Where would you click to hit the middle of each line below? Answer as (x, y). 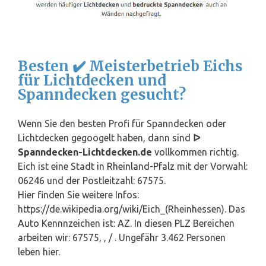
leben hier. (39, 252)
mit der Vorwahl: (211, 167)
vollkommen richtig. (195, 152)
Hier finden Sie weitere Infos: (78, 195)
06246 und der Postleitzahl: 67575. (92, 181)
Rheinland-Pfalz (141, 167)
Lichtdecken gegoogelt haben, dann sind (105, 138)
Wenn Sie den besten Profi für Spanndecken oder (122, 124)
